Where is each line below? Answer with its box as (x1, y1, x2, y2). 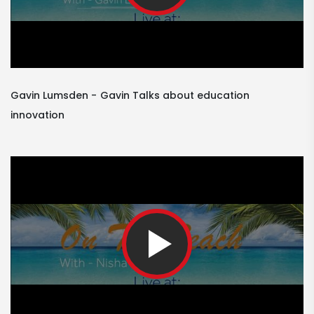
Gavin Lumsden (11, 88, 88, 103)
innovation (11, 108, 64, 123)
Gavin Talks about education (100, 88, 250, 103)
